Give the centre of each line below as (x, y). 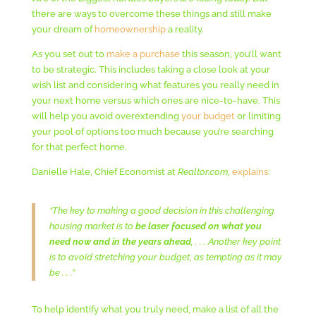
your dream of (63, 29)
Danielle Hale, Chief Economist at (104, 171)
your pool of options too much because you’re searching (152, 131)
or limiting (257, 116)
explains (250, 171)
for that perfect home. (79, 147)
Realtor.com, (203, 171)
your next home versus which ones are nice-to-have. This (156, 100)
